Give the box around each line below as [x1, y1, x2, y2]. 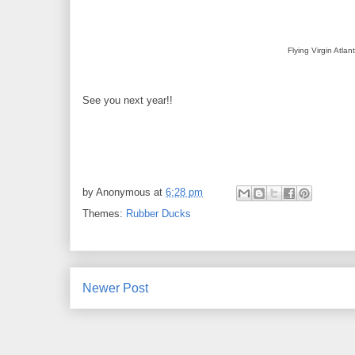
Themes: [82, 207, 126, 219]
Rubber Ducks [126, 207, 191, 219]
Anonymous [96, 185, 151, 198]
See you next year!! [82, 94, 173, 106]
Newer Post [82, 281, 148, 295]
